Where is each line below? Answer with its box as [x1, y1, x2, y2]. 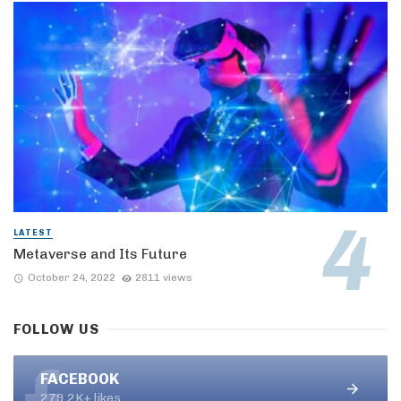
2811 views [135, 270, 193, 284]
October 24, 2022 [27, 270, 115, 284]
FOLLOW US [13, 320, 100, 337]
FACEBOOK [40, 369, 119, 388]
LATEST [13, 227, 53, 237]
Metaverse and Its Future [13, 244, 187, 262]
